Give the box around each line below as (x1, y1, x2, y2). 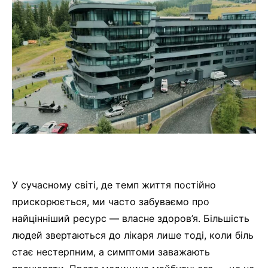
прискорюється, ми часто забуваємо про (12, 196, 209, 208)
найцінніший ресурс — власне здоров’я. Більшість (12, 212, 249, 225)
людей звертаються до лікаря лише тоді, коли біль (12, 229, 254, 242)
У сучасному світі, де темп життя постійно (12, 179, 216, 191)
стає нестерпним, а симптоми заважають (12, 246, 210, 258)
